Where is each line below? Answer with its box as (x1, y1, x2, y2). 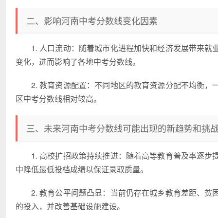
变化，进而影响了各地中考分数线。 (16, 56, 140, 67)
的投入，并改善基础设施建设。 (16, 200, 125, 212)
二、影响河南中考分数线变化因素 (26, 14, 158, 27)
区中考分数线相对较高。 (16, 93, 101, 104)
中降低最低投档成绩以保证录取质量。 (16, 163, 148, 175)
